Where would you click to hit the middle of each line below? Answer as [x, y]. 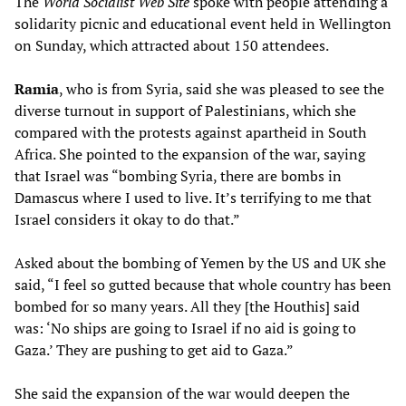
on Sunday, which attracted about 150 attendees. [172, 45]
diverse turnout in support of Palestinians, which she [185, 110]
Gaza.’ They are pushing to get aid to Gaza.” [154, 349]
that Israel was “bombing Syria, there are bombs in [178, 175]
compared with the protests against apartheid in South [190, 132]
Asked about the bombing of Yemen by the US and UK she [200, 262]
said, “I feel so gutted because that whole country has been [203, 284]
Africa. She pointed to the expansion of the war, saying [190, 154]
